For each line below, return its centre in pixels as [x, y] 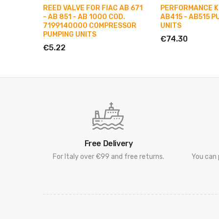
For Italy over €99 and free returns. [109, 157]
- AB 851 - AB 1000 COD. [84, 17]
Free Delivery [109, 144]
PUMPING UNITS [70, 35]
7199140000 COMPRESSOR [90, 26]
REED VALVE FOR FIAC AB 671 [93, 8]
